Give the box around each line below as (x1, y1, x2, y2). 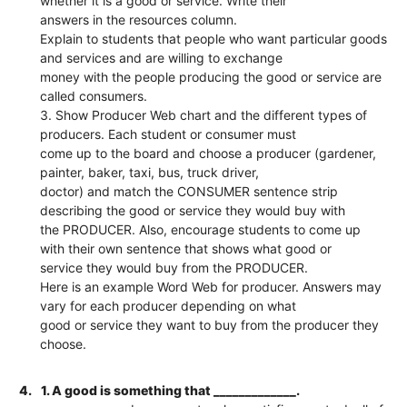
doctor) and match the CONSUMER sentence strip (40, 183, 339, 199)
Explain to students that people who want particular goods (40, 30, 388, 46)
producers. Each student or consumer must (40, 125, 297, 142)
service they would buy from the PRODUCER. (40, 259, 309, 275)
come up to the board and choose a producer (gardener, (40, 144, 377, 161)
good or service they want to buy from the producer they (40, 316, 380, 333)
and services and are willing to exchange (40, 49, 283, 65)
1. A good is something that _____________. (41, 382, 301, 398)
